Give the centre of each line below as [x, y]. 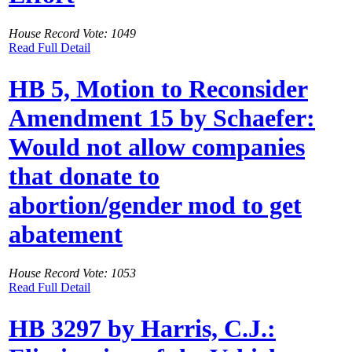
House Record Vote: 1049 [72, 33]
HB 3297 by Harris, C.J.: [142, 329]
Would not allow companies [157, 147]
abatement [66, 235]
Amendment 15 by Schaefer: [162, 118]
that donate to [84, 176]
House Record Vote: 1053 [72, 273]
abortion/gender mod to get [155, 205]
